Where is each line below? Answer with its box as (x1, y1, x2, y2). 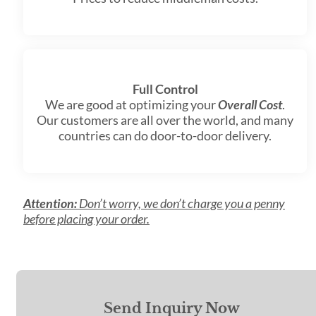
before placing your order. (23, 211, 150, 227)
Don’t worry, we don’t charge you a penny (77, 195, 285, 212)
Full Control (132, 81, 198, 97)
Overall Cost (218, 97, 282, 113)
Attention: (23, 195, 77, 212)
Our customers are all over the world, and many (37, 112, 293, 128)
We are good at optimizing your (45, 97, 218, 113)
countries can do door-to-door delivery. (59, 128, 272, 144)
